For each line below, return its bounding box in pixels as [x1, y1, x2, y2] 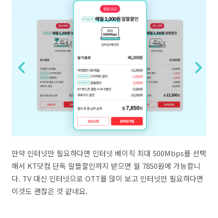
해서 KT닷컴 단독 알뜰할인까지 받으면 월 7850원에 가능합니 [12, 161, 200, 171]
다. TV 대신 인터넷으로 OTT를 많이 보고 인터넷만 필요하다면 [12, 173, 203, 183]
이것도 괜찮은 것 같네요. [12, 186, 88, 196]
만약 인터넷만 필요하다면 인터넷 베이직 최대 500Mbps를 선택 [12, 148, 206, 158]
